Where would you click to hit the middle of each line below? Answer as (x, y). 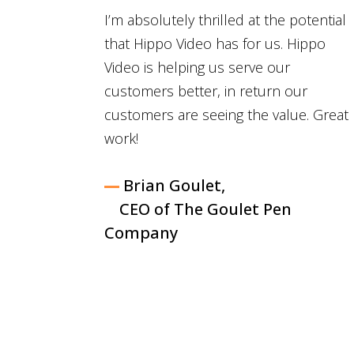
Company (141, 232)
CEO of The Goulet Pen (205, 209)
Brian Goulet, (174, 185)
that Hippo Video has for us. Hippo (215, 43)
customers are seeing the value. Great (226, 114)
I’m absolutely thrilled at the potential (225, 19)
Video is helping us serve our (197, 67)
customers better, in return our (206, 90)
